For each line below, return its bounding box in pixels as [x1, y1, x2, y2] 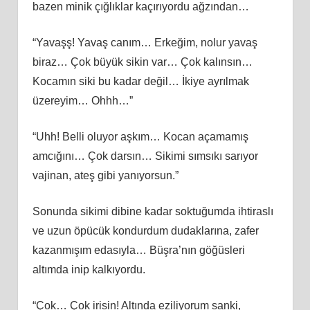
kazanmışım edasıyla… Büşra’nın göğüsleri [32, 244, 245, 256]
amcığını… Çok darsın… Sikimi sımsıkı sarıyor [32, 149, 258, 162]
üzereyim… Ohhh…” [32, 94, 133, 107]
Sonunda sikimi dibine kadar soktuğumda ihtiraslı [32, 205, 273, 217]
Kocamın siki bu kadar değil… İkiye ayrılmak [32, 75, 249, 87]
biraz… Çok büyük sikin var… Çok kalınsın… [32, 55, 253, 68]
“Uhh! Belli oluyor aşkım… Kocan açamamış [32, 130, 248, 143]
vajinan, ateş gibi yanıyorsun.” [32, 169, 179, 181]
